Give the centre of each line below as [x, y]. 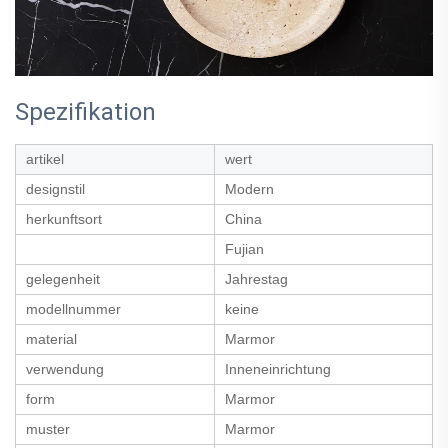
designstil [55, 188]
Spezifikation [85, 111]
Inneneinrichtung [278, 368]
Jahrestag [256, 278]
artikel [45, 158]
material [51, 338]
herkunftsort [64, 218]
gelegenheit [63, 278]
